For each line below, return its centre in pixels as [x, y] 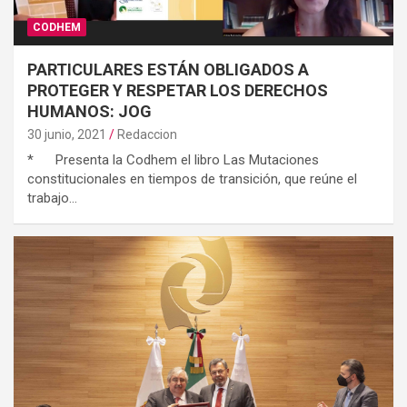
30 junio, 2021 [67, 135]
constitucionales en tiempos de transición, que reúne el [192, 179]
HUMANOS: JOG [89, 112]
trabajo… [52, 199]
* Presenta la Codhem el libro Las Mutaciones [173, 160]
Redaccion [147, 135]
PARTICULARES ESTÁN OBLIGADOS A [168, 70]
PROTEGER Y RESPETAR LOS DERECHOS [178, 91]
